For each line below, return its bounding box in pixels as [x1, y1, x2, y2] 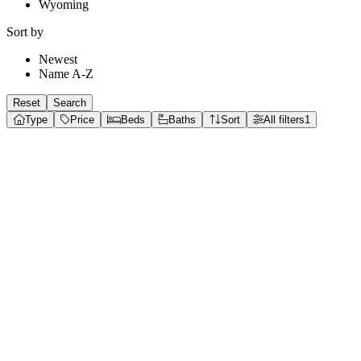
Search [53, 97, 86, 109]
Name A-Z [39, 67, 93, 81]
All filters [263, 114, 305, 126]
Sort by [6, 25, 44, 39]
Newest [39, 52, 77, 66]
